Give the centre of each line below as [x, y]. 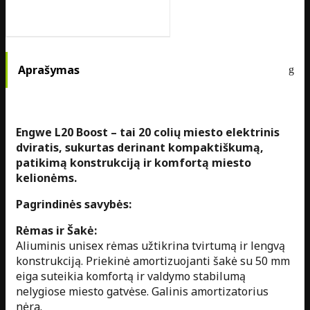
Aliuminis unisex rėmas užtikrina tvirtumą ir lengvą [151, 245]
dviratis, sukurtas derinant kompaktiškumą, [140, 147]
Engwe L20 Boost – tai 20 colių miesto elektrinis [148, 132]
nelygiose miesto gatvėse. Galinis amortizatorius [142, 291]
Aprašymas [49, 70]
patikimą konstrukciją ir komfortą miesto [134, 162]
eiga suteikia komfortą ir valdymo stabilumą [131, 276]
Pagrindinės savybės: [74, 204]
